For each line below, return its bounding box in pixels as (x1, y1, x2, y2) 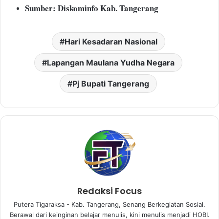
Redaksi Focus (77, 185, 142, 197)
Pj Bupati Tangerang (72, 79, 149, 89)
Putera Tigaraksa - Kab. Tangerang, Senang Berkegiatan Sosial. (14, 200, 205, 209)
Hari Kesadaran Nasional (64, 37, 157, 47)
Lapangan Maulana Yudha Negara (47, 58, 175, 68)
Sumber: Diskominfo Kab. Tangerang (25, 2, 158, 15)
